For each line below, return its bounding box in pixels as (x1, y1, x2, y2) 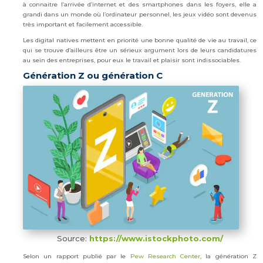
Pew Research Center (130, 252, 201, 260)
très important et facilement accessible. (23, 21, 143, 29)
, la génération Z (200, 252, 257, 260)
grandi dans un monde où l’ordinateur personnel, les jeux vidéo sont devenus (23, 11, 257, 19)
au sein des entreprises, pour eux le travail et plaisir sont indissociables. (23, 56, 241, 65)
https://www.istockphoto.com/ (89, 233, 223, 243)
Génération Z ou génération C (23, 70, 163, 82)
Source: (56, 233, 89, 243)
